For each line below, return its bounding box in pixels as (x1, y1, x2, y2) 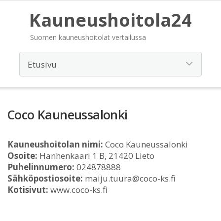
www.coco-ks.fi (48, 184, 108, 195)
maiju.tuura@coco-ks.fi (83, 173, 176, 184)
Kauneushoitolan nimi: (7, 139, 103, 150)
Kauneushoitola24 (29, 8, 192, 32)
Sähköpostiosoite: (7, 173, 83, 184)
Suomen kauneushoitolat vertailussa (30, 33, 146, 42)
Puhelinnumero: (7, 161, 74, 173)
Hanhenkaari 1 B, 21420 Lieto (37, 150, 154, 161)
